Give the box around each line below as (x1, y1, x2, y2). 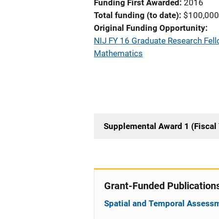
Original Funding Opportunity (94, 23, 205, 33)
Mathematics (94, 48, 143, 58)
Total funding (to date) (94, 10, 179, 20)
